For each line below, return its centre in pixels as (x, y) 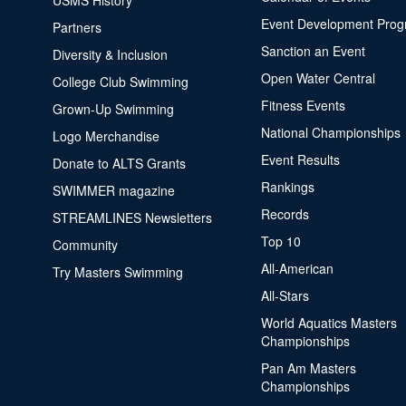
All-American (297, 268)
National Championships (330, 132)
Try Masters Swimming (117, 272)
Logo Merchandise (106, 136)
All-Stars (285, 295)
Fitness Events (303, 105)
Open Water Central (318, 78)
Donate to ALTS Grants (119, 163)
